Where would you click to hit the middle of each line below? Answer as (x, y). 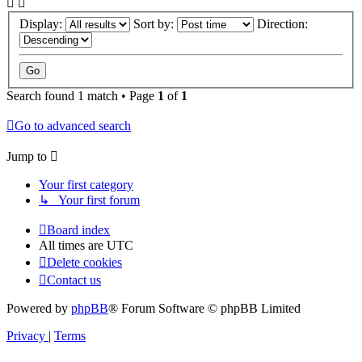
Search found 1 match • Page (82, 96)
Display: (42, 24)
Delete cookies (84, 263)
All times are (73, 246)
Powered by (39, 309)
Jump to (27, 157)
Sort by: (155, 24)
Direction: (284, 24)
